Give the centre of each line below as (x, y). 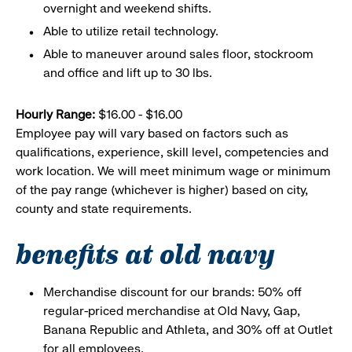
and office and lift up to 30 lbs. (129, 72)
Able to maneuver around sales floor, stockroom (178, 53)
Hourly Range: (55, 114)
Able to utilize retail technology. (132, 31)
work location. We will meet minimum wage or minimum (173, 170)
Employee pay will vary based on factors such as (152, 133)
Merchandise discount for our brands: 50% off (172, 291)
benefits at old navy (145, 251)
